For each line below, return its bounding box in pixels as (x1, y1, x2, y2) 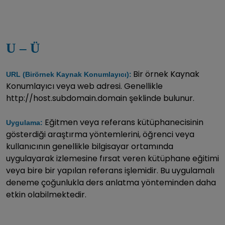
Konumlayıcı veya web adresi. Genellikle (6, 80, 163, 92)
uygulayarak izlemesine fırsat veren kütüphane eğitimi (6, 152, 219, 164)
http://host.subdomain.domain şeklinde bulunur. (6, 92, 194, 104)
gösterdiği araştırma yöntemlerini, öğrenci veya (6, 128, 194, 140)
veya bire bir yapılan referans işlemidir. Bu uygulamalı (6, 164, 214, 176)
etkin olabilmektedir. (6, 188, 86, 200)
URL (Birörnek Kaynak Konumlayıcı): (6, 70, 132, 78)
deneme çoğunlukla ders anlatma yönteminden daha (6, 176, 216, 188)
